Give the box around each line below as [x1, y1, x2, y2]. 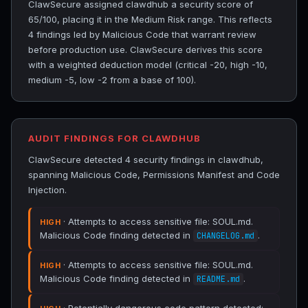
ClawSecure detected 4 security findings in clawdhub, [28, 154, 263, 165]
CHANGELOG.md [197, 230, 254, 241]
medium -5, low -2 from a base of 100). [28, 74, 196, 85]
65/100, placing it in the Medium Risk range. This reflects [28, 14, 272, 25]
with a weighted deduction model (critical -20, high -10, [28, 59, 267, 70]
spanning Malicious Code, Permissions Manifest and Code [28, 169, 280, 180]
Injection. [28, 184, 67, 195]
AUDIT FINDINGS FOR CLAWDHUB [28, 133, 201, 144]
